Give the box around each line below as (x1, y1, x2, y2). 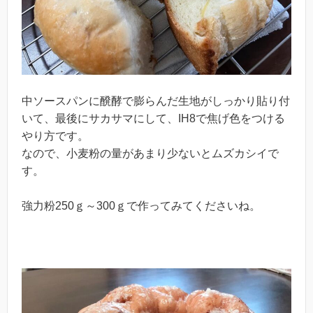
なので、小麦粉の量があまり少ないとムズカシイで (22, 147, 279, 160)
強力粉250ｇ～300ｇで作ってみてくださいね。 (22, 200, 261, 212)
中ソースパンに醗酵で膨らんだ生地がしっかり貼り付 (22, 95, 290, 108)
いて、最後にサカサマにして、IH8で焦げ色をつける (22, 112, 285, 125)
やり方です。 (22, 130, 89, 143)
